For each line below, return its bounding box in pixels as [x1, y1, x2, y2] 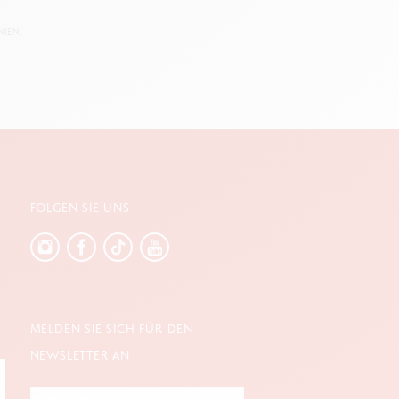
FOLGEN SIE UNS [29, 199, 130, 216]
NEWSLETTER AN [29, 347, 130, 364]
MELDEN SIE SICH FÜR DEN [29, 321, 193, 338]
